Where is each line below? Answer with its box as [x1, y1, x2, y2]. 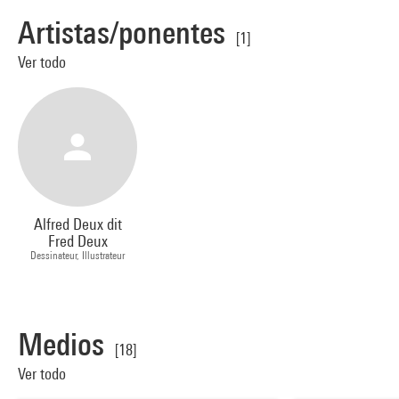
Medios [18, 326, 104, 363]
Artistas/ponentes [18, 13, 225, 51]
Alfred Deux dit [33, 215, 122, 234]
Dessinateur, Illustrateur [30, 248, 126, 263]
